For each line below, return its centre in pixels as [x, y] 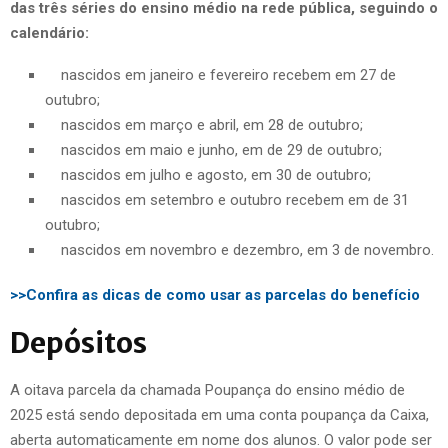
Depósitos [78, 342]
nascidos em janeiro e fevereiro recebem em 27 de [220, 74]
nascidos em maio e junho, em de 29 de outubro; [213, 149]
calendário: [49, 32]
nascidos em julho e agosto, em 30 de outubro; [208, 174]
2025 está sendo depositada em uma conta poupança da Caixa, [219, 414]
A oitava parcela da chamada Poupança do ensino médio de [207, 389]
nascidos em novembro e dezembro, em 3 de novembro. [239, 249]
